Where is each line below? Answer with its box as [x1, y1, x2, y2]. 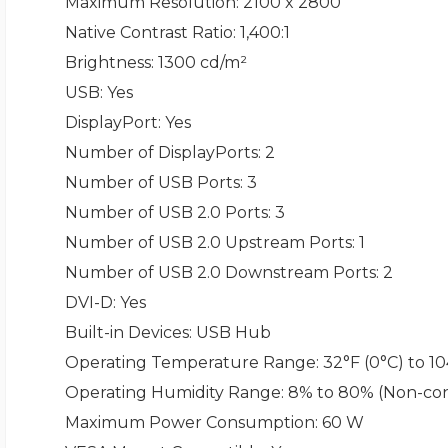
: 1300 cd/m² [150, 53, 247, 73]
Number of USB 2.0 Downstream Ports [64, 263, 376, 283]
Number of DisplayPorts [64, 143, 258, 163]
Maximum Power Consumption [64, 413, 315, 433]
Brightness [64, 53, 151, 73]
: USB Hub [188, 323, 271, 343]
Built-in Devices [64, 323, 189, 343]
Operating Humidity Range [64, 383, 281, 403]
